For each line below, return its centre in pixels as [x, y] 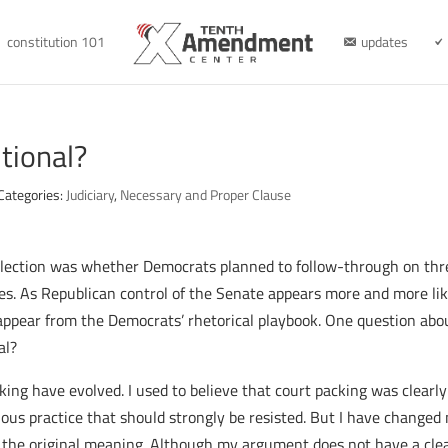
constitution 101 [55, 41]
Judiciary [90, 194]
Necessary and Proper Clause [206, 194]
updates [384, 41]
